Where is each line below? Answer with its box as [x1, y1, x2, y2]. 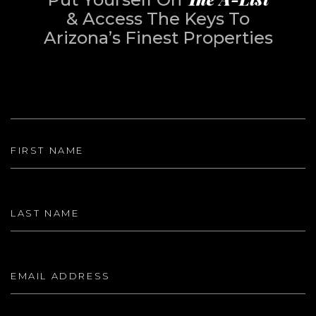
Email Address [11, 245, 84, 258]
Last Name [11, 182, 68, 195]
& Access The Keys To [66, 8, 250, 29]
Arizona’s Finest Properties [43, 28, 273, 48]
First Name [11, 119, 68, 133]
